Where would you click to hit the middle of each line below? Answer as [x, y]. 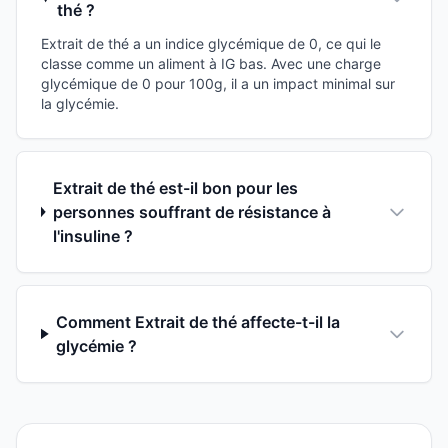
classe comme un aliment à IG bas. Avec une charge [211, 63]
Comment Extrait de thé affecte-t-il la [198, 321]
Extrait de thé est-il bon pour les [175, 187]
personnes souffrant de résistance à [191, 211]
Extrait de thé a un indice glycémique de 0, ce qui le [211, 43]
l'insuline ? [92, 235]
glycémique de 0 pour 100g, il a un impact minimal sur [218, 83]
